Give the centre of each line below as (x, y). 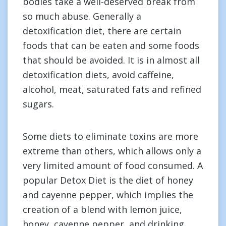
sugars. (38, 104)
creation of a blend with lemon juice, (102, 209)
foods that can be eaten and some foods (111, 45)
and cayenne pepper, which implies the (108, 195)
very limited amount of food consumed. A (113, 165)
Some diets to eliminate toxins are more (110, 136)
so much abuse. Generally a (82, 16)
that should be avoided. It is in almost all (111, 60)
